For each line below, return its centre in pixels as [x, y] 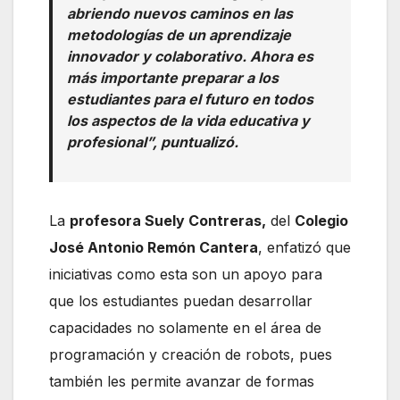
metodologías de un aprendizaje [179, 34]
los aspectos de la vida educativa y [188, 120]
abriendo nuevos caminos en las [180, 13]
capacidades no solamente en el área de [185, 327]
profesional [107, 142]
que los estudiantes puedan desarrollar [181, 300]
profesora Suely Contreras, [168, 220]
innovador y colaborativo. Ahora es [190, 56]
